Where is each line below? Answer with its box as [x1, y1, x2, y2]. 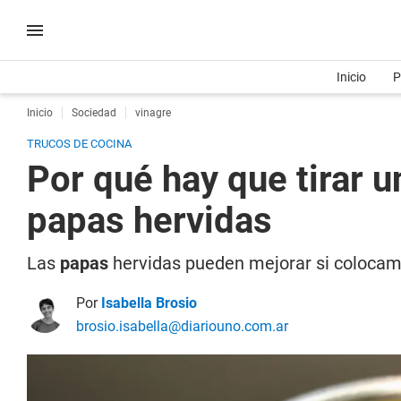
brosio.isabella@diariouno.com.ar [76, 318, 288, 335]
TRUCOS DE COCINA [27, 137, 132, 150]
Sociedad [72, 107, 116, 119]
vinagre [135, 107, 171, 119]
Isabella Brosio [101, 294, 197, 311]
